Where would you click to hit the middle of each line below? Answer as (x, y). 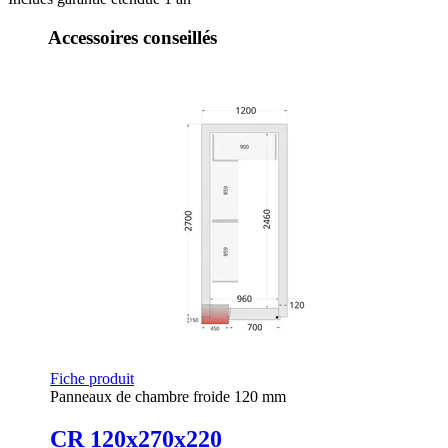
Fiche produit (92, 378)
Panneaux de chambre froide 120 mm (168, 396)
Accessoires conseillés (132, 38)
